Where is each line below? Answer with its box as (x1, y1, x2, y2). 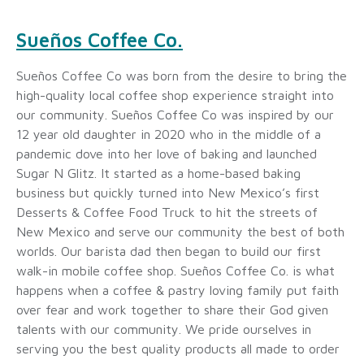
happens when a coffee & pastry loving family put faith (16, 283, 339, 298)
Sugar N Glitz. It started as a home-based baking (16, 166, 301, 181)
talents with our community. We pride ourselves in (16, 322, 311, 337)
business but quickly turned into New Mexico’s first (16, 185, 319, 201)
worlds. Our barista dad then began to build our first (16, 244, 321, 259)
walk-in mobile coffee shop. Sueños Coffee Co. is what (16, 263, 335, 279)
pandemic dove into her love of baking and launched (16, 146, 317, 162)
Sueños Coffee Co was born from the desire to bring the (16, 68, 347, 84)
